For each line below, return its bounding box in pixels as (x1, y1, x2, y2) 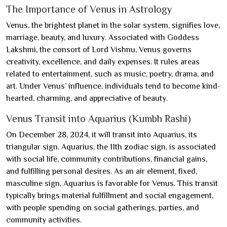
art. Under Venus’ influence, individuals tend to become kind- (6, 82, 220, 91)
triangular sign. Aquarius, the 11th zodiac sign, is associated (6, 142, 216, 152)
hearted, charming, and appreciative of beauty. (6, 94, 168, 103)
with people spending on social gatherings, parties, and (6, 203, 199, 212)
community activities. (6, 215, 82, 224)
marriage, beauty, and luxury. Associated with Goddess (6, 33, 199, 42)
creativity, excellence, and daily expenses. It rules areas (6, 57, 200, 66)
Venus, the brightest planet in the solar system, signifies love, (6, 21, 220, 30)
